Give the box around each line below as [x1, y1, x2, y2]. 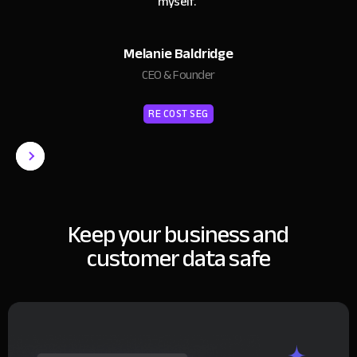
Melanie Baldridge [124, 39, 233, 67]
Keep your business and [68, 211, 289, 257]
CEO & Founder [142, 62, 215, 87]
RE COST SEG [148, 104, 209, 124]
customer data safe [87, 235, 270, 280]
